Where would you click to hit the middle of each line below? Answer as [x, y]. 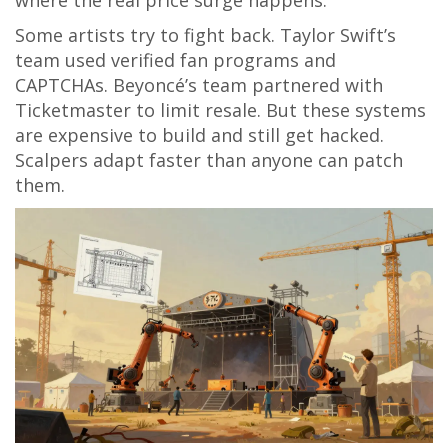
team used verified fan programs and [175, 60]
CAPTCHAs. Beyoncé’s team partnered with [199, 85]
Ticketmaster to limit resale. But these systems [220, 110]
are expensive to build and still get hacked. [199, 135]
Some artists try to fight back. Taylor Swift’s [205, 35]
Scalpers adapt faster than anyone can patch [209, 160]
